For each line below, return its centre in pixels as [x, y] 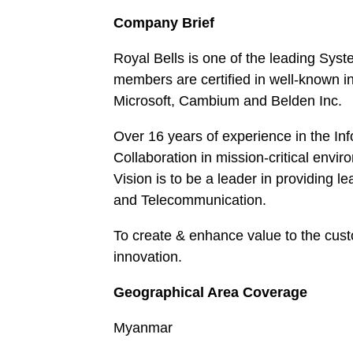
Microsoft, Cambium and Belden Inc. [228, 101]
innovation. [148, 257]
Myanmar [143, 328]
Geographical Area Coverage [211, 292]
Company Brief [164, 23]
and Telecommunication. [190, 200]
